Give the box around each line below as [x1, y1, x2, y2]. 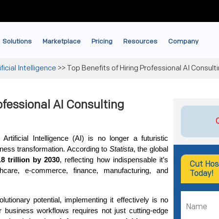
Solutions [2, 37, 32, 45]
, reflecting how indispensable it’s [60, 156, 169, 164]
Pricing [91, 37, 112, 45]
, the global [133, 145, 169, 153]
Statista [109, 145, 133, 153]
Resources [123, 37, 157, 45]
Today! [190, 169, 213, 178]
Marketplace [43, 37, 81, 45]
